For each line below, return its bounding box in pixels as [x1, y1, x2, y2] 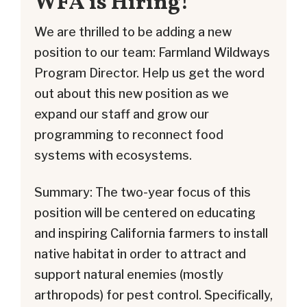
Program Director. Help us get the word [34, 65, 265, 80]
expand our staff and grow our [34, 106, 209, 121]
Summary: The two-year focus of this [34, 184, 251, 199]
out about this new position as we [34, 86, 229, 101]
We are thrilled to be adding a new [34, 24, 232, 39]
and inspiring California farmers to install [34, 225, 268, 241]
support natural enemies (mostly [34, 267, 223, 282]
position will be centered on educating [34, 205, 256, 220]
